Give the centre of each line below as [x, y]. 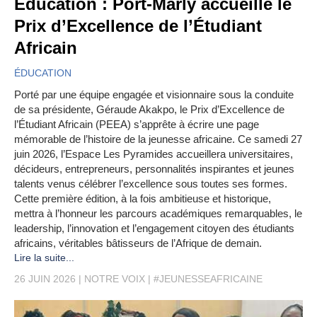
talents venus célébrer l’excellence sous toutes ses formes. [151, 184]
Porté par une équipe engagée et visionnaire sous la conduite [154, 95]
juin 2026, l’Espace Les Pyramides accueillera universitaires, [154, 154]
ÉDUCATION [43, 73]
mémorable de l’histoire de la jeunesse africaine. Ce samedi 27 [158, 139]
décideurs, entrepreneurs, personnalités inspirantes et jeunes [154, 169]
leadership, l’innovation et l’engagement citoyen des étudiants [154, 229]
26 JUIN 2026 [45, 279]
